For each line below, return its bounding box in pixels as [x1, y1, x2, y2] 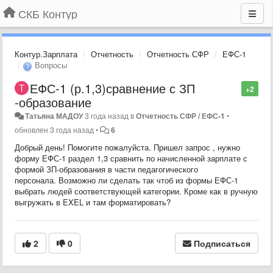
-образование [15, 93, 91, 111]
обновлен [15, 124, 50, 135]
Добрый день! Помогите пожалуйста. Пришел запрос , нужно [15, 141, 240, 153]
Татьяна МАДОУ [25, 110, 83, 121]
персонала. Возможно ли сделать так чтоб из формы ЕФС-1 [15, 174, 238, 186]
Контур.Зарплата [15, 48, 77, 60]
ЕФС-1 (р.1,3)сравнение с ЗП [30, 79, 195, 97]
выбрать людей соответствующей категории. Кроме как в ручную [15, 185, 258, 197]
